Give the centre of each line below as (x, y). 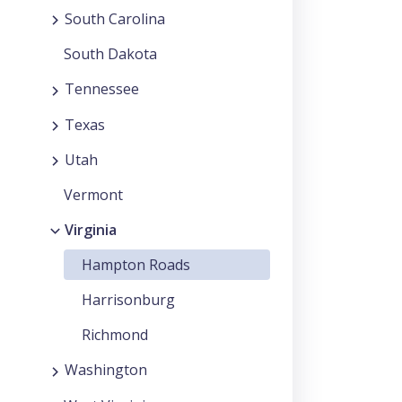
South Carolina (115, 19)
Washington (106, 370)
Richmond (115, 335)
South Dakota (110, 54)
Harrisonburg (128, 300)
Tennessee (102, 89)
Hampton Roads (136, 265)
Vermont (93, 195)
